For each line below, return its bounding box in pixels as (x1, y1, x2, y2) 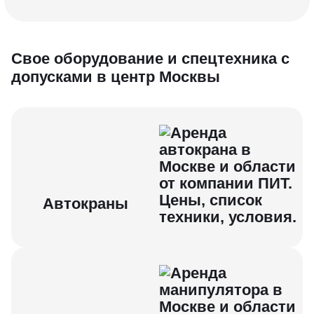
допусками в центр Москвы (11, 68, 220, 86)
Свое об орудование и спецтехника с (11, 50, 289, 67)
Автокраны (43, 195, 128, 212)
